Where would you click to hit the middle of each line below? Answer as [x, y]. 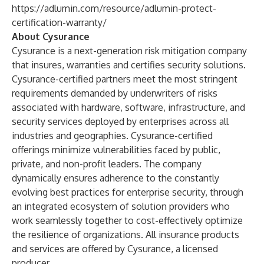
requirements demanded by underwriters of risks [115, 93]
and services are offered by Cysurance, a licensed [115, 249]
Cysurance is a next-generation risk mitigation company [129, 51]
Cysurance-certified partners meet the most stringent [125, 79]
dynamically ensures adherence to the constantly [115, 178]
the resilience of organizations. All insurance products [126, 235]
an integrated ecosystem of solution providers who [121, 206]
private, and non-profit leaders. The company [107, 164]
